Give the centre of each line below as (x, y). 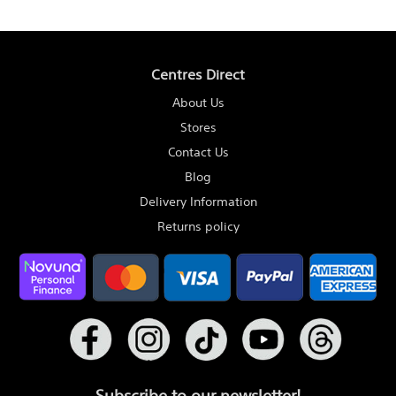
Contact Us (198, 152)
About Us (198, 102)
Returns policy (198, 226)
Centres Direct (198, 74)
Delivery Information (198, 201)
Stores (198, 127)
